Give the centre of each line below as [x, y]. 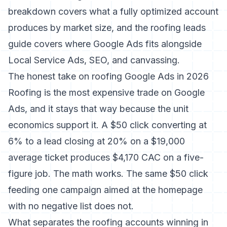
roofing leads [178, 28]
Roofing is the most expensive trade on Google [106, 92]
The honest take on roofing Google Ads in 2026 [108, 76]
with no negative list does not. [71, 206]
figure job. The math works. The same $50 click [108, 174]
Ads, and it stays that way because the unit [98, 109]
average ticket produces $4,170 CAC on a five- [106, 157]
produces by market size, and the [79, 28]
